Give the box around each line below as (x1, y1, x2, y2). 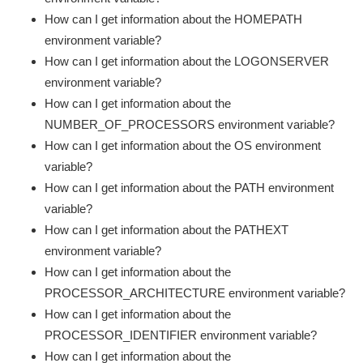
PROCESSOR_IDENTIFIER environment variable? (45, 328, 317, 343)
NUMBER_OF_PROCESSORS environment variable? (45, 117, 335, 132)
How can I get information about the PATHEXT (45, 223, 288, 237)
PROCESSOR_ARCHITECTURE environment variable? (45, 286, 345, 301)
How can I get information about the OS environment (45, 139, 321, 153)
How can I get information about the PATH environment (45, 181, 334, 195)
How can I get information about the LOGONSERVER (45, 54, 329, 69)
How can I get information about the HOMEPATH (45, 12, 302, 27)
